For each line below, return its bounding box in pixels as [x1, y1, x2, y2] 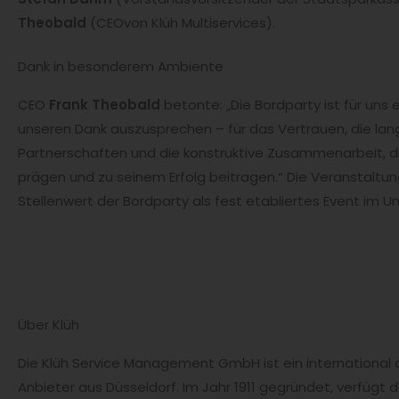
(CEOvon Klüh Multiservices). [86, 12, 275, 32]
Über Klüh [18, 314, 79, 334]
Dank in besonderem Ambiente [18, 56, 224, 76]
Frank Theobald [45, 94, 160, 114]
